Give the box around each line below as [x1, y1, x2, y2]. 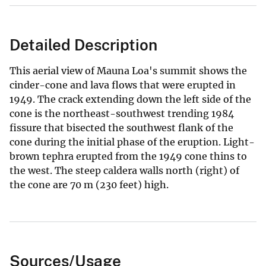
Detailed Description [9, 35, 157, 54]
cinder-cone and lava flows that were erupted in [9, 78, 236, 91]
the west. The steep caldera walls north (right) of [9, 164, 239, 176]
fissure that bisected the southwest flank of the [9, 121, 233, 134]
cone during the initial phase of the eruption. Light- [9, 135, 255, 148]
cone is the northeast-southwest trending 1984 [9, 107, 234, 119]
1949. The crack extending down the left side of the [9, 93, 251, 105]
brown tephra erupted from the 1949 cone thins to [9, 150, 247, 162]
